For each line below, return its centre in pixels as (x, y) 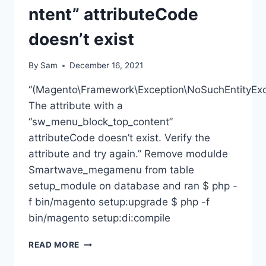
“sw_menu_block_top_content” (101, 122)
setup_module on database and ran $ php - (133, 186)
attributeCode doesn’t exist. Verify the (119, 138)
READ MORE (54, 245)
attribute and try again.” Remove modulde (128, 154)
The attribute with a (76, 106)
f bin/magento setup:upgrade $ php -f (119, 202)
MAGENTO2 (104, 242)
